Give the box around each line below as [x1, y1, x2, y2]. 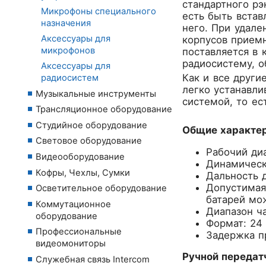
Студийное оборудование [36, 119, 147, 131]
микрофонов [41, 45, 95, 56]
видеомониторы [36, 238, 106, 249]
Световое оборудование [36, 135, 142, 147]
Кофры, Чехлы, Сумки [36, 167, 130, 178]
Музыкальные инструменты [36, 88, 156, 99]
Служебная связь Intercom [36, 254, 150, 265]
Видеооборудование [36, 151, 125, 162]
